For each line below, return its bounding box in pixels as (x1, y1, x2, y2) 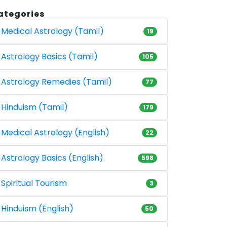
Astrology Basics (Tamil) (1, 50, 98, 62)
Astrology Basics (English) (1, 152, 103, 164)
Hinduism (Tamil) (1, 101, 68, 113)
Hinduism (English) (1, 202, 73, 214)
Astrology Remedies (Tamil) (1, 75, 112, 88)
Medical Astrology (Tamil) (1, 25, 104, 37)
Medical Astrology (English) (1, 126, 109, 138)
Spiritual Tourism (1, 177, 67, 189)
